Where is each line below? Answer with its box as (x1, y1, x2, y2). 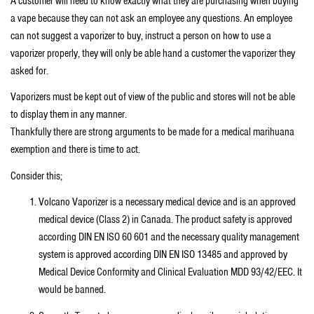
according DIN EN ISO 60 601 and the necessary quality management (39, 230, 299, 245)
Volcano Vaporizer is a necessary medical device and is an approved (39, 195, 296, 210)
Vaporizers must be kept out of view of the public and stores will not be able (11, 90, 295, 104)
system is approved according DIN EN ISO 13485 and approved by (39, 247, 287, 262)
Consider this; (11, 168, 62, 183)
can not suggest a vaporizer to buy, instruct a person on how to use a (11, 28, 271, 43)
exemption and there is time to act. (11, 142, 140, 157)
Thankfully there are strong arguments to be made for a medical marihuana (11, 125, 294, 139)
